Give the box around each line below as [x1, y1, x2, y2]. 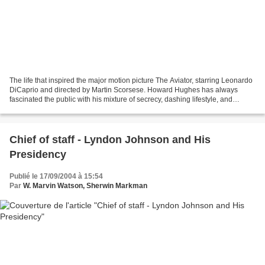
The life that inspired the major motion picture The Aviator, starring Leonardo [9, 76, 253, 85]
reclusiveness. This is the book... [9, 105, 113, 114]
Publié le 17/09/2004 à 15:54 [9, 172, 103, 181]
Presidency [9, 148, 66, 161]
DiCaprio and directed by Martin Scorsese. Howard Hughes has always [9, 86, 238, 95]
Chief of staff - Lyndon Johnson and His [9, 134, 211, 146]
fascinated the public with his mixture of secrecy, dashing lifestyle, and [9, 95, 232, 104]
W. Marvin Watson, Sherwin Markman [23, 182, 147, 190]
